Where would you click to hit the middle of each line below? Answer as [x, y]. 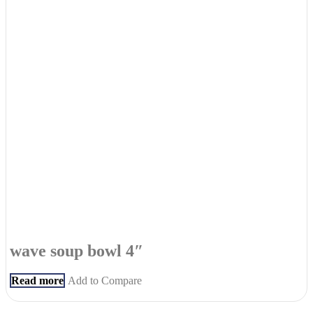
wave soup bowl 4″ [77, 251]
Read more [37, 281]
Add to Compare [105, 281]
